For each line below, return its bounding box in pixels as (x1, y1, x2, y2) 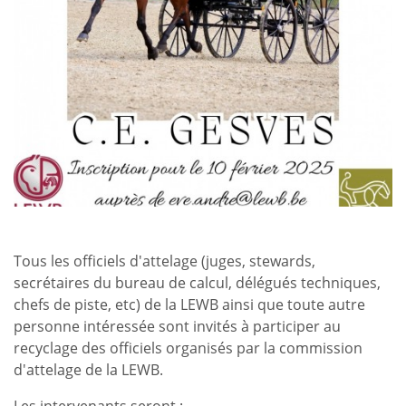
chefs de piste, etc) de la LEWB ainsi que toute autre (14, 295, 365, 315)
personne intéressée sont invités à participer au (14, 316, 341, 337)
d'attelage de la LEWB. (14, 360, 163, 381)
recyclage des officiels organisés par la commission (14, 338, 362, 359)
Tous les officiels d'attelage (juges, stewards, (14, 251, 315, 272)
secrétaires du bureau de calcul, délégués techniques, (14, 273, 381, 294)
